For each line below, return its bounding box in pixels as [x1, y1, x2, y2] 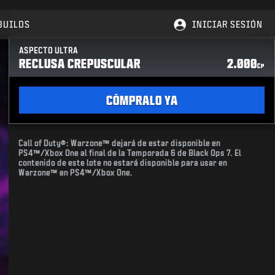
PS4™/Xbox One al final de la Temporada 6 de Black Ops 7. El [18, 149, 242, 157]
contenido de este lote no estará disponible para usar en [18, 159, 228, 167]
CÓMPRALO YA [106, 93, 178, 107]
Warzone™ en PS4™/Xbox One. [18, 169, 133, 177]
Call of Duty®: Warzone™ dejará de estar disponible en [18, 139, 221, 147]
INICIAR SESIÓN [192, 20, 263, 29]
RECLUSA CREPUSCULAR [19, 56, 141, 70]
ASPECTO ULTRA [19, 47, 79, 55]
